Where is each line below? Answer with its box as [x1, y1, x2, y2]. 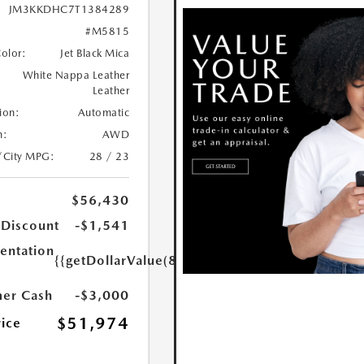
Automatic [77, 106, 130, 119]
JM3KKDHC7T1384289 [8, 3, 130, 15]
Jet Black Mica [60, 47, 130, 59]
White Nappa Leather [22, 69, 130, 81]
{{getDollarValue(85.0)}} [54, 253, 216, 268]
